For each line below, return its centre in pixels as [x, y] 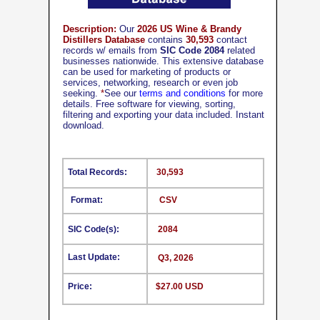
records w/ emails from [111, 50]
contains [165, 40]
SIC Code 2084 [192, 50]
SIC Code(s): [94, 229]
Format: [87, 200]
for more [244, 93]
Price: [80, 286]
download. [84, 125]
